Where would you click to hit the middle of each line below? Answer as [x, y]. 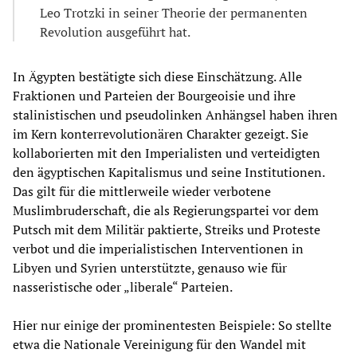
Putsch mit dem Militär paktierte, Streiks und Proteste [167, 230]
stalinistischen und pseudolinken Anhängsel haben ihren [175, 115]
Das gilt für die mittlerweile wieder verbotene [142, 192]
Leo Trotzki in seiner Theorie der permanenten [174, 13]
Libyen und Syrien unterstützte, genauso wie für [150, 268]
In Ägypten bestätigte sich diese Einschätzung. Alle [157, 77]
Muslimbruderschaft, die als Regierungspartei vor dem [166, 211]
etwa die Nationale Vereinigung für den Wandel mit [159, 345]
